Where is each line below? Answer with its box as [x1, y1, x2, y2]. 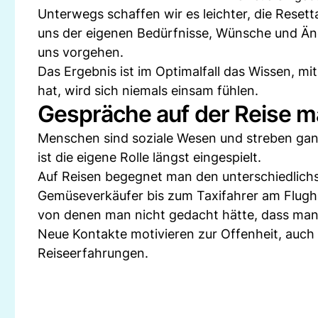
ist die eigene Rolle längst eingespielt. [38, 150, 261, 165]
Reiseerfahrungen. [38, 246, 148, 261]
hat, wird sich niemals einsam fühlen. [38, 83, 258, 98]
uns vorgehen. [38, 45, 124, 60]
